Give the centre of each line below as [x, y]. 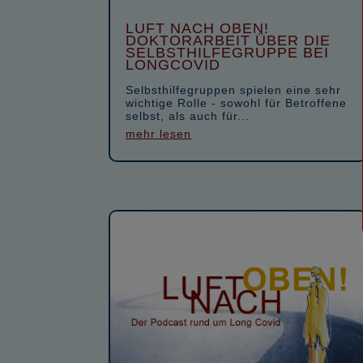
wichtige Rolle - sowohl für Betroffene [237, 102]
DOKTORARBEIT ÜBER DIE [228, 40]
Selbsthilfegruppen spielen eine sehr [234, 90]
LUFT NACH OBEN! [198, 28]
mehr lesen [159, 133]
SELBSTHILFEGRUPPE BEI [228, 52]
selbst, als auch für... [188, 115]
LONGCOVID [173, 64]
